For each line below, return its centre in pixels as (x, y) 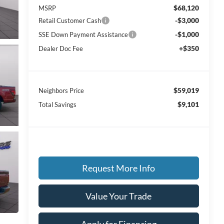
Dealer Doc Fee (60, 49)
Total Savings (57, 105)
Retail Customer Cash (69, 21)
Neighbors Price (61, 91)
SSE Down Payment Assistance (83, 35)
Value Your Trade (119, 196)
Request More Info (119, 168)
